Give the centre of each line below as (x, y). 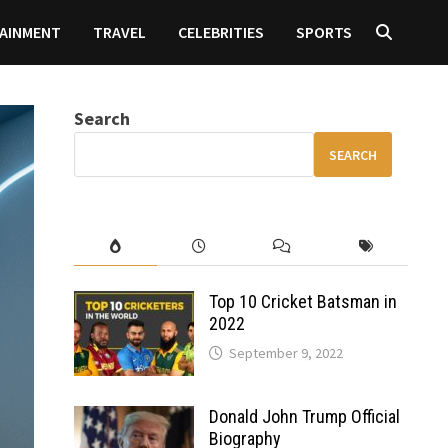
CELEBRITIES (220, 32)
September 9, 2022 (285, 353)
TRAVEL (119, 32)
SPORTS (323, 32)
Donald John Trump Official (304, 416)
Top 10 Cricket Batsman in (302, 301)
